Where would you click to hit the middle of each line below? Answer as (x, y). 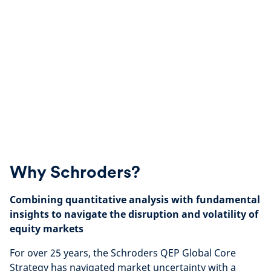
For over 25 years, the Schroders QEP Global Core (123, 253)
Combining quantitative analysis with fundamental (135, 200)
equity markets (47, 229)
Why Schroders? (75, 172)
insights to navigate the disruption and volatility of (134, 214)
